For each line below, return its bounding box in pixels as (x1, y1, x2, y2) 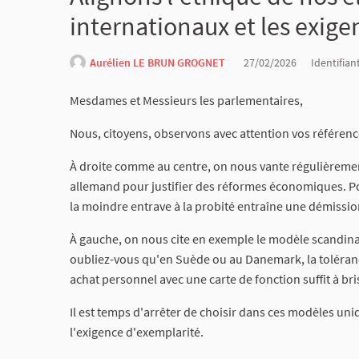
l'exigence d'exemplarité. (70, 324, 204, 340)
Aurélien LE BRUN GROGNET (90, 55, 225, 70)
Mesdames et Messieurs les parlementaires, (70, 92, 303, 108)
